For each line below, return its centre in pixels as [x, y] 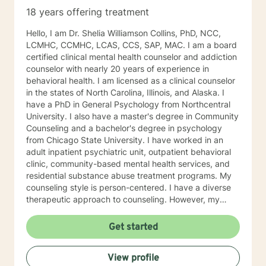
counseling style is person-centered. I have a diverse [129, 187]
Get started [133, 227]
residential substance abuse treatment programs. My [129, 175]
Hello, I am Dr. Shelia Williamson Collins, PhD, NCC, [123, 33]
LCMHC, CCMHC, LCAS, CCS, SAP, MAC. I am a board [132, 45]
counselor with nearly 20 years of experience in [118, 69]
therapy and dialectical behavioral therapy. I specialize [132, 223]
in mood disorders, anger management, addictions [124, 235]
